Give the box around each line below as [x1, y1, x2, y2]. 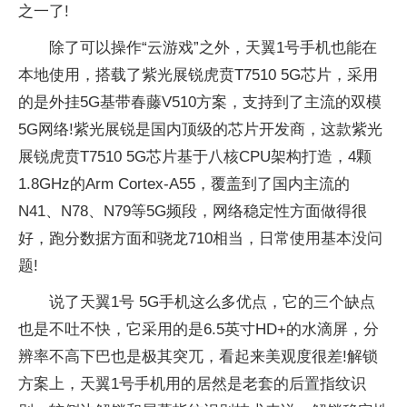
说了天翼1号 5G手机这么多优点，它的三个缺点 [49, 293, 375, 311]
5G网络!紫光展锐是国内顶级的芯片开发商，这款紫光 [18, 121, 382, 138]
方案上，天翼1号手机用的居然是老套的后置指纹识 [18, 375, 366, 392]
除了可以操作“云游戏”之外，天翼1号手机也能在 [49, 39, 377, 56]
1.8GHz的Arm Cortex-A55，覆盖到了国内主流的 [18, 175, 350, 193]
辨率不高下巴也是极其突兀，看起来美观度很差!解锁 [18, 348, 378, 365]
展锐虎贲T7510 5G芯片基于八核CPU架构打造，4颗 [18, 148, 372, 165]
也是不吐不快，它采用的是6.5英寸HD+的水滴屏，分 [18, 321, 379, 338]
